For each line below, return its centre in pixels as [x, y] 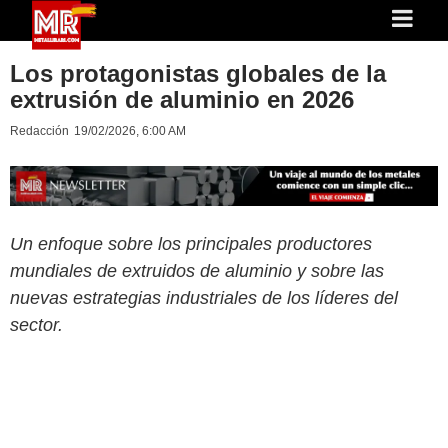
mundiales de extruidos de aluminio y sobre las [197, 270]
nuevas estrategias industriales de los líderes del [204, 297]
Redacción [39, 131]
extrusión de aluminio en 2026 [182, 99]
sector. [36, 324]
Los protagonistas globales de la [198, 73]
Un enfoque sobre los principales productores [191, 243]
